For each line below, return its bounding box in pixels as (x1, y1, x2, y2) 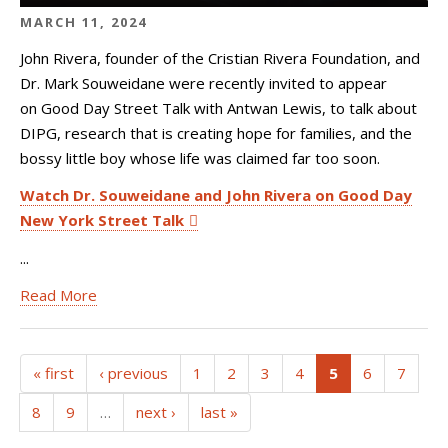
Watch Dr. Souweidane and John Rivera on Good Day (20, 185, 412, 205)
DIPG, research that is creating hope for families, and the (20, 122, 412, 143)
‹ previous (99, 363, 168, 383)
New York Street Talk (20, 210, 184, 230)
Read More (20, 285, 97, 305)
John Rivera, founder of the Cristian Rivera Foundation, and (20, 47, 420, 68)
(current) (337, 362, 406, 382)
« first (33, 363, 74, 383)
